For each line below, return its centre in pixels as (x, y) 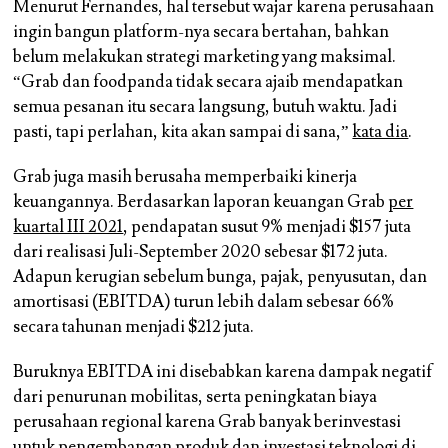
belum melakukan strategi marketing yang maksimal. (205, 56)
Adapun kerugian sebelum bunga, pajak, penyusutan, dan (220, 276)
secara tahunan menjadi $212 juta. (134, 326)
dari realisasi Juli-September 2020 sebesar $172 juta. (201, 251)
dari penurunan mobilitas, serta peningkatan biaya (195, 396)
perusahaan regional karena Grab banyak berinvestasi (207, 421)
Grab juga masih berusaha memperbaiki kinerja (185, 176)
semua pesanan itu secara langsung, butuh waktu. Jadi (205, 106)
